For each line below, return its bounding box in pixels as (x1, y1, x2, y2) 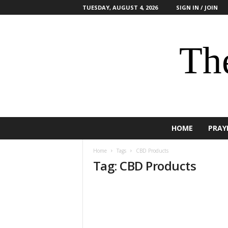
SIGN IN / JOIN (176, 4, 218, 11)
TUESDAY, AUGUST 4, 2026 (82, 4, 158, 11)
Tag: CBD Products (93, 157, 196, 174)
